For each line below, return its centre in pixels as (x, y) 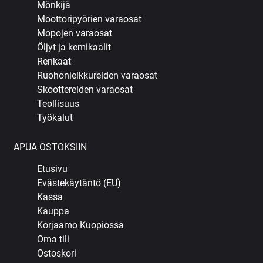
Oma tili (53, 240)
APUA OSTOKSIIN (50, 147)
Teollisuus (58, 104)
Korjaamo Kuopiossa (81, 225)
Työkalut (55, 118)
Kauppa (53, 211)
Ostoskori (57, 254)
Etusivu (53, 169)
